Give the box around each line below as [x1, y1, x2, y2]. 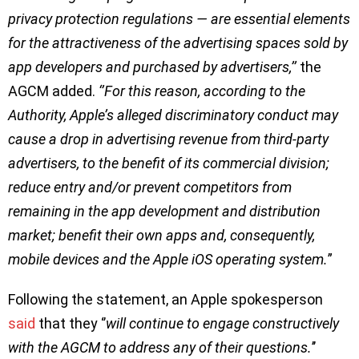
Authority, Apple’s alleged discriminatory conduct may [8, 107, 338, 124]
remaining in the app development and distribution [8, 203, 321, 220]
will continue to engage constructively [106, 315, 339, 333]
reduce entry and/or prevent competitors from [8, 179, 292, 196]
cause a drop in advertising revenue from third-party [8, 131, 329, 148]
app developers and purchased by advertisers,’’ [8, 58, 300, 76]
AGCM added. [8, 83, 99, 100]
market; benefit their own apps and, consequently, [8, 227, 315, 244]
